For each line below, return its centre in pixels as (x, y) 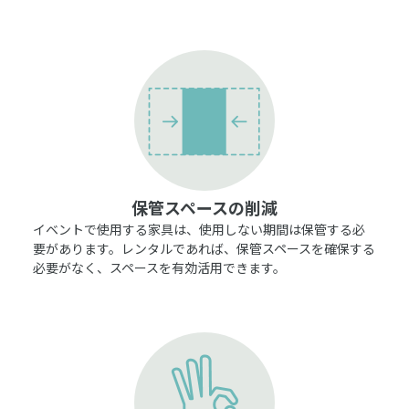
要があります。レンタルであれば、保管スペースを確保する (204, 248)
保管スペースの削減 (204, 207)
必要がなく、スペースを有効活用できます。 (159, 267)
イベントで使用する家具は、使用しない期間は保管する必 (199, 229)
